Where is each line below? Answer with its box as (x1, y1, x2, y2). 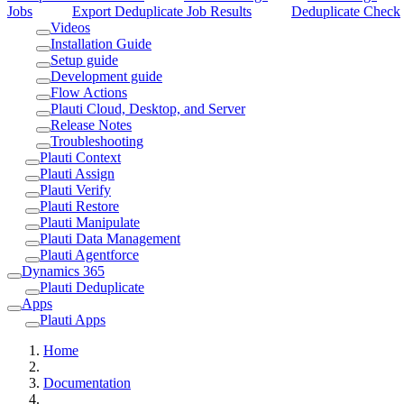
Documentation (43, 374, 131, 390)
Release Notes (50, 116, 132, 133)
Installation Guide (50, 35, 151, 51)
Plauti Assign (40, 165, 115, 181)
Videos (50, 19, 90, 35)
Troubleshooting (50, 133, 143, 149)
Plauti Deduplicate (40, 279, 144, 295)
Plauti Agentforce (40, 246, 139, 262)
